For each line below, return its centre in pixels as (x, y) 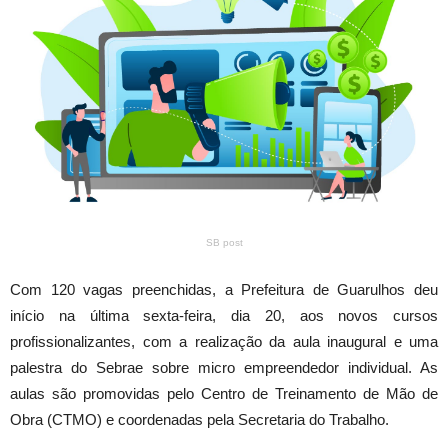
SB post (224, 243)
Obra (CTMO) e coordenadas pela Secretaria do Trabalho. (199, 420)
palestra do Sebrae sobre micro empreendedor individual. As (224, 368)
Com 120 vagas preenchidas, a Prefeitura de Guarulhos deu (224, 290)
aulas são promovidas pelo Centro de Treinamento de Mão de (224, 394)
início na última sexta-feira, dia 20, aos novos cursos (224, 316)
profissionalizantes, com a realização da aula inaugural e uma (224, 342)
